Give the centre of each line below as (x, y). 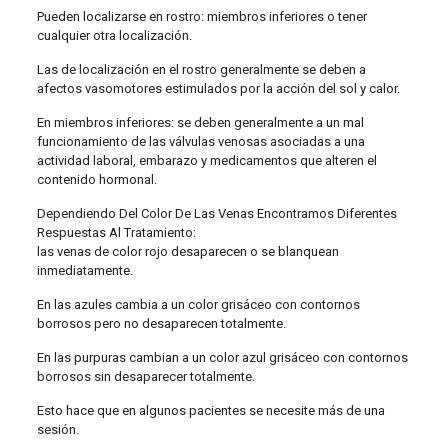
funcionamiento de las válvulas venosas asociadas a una (201, 141)
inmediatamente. (85, 270)
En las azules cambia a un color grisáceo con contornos (199, 304)
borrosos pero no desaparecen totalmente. (162, 323)
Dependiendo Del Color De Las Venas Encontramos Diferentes (217, 213)
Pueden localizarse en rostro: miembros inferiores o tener (202, 16)
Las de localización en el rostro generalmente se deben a (202, 69)
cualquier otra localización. (115, 35)
